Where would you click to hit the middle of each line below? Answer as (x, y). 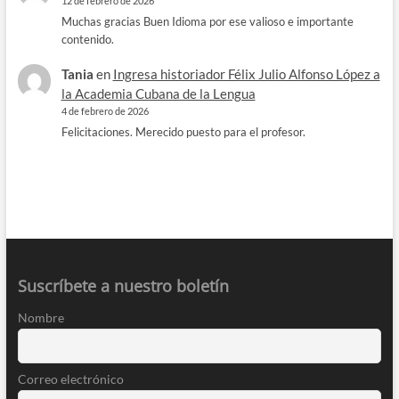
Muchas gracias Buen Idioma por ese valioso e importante (207, 21)
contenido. (87, 39)
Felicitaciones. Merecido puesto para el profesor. (183, 132)
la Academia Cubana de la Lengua (158, 94)
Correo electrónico (70, 379)
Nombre (41, 318)
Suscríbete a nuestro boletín (123, 286)
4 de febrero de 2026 (105, 111)
